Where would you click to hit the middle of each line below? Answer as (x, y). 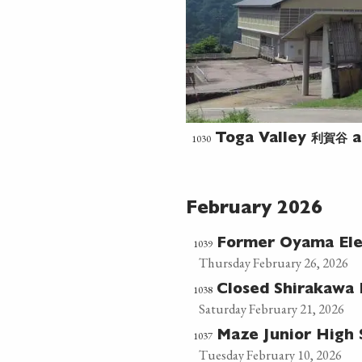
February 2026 (254, 210)
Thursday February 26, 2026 (273, 263)
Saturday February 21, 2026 (271, 309)
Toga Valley (263, 139)
